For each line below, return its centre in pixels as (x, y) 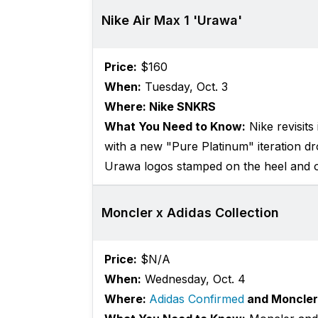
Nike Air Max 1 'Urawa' (171, 21)
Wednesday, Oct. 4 (193, 279)
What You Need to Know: (175, 127)
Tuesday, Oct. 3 (184, 87)
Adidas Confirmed (196, 299)
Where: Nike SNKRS (160, 107)
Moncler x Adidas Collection (190, 213)
